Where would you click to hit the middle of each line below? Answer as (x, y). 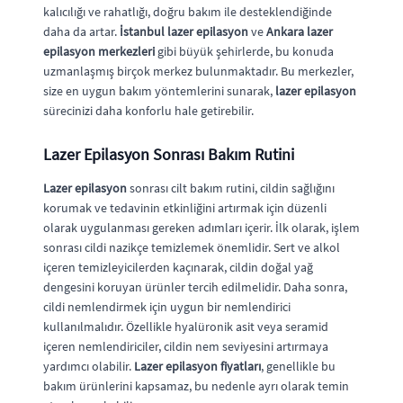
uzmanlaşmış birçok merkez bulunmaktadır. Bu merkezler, (198, 71)
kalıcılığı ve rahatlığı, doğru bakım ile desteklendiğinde (188, 11)
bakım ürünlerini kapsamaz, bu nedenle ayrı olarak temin (196, 385)
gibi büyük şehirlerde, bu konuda (244, 51)
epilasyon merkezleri (99, 51)
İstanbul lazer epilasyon (184, 31)
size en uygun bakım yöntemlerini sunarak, (159, 90)
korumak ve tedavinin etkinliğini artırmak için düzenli (185, 207)
